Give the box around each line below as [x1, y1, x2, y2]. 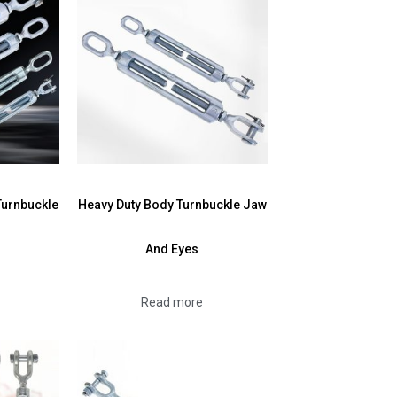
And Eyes [145, 241, 199, 256]
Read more [141, 294, 204, 309]
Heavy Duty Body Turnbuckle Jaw [77, 197, 267, 212]
